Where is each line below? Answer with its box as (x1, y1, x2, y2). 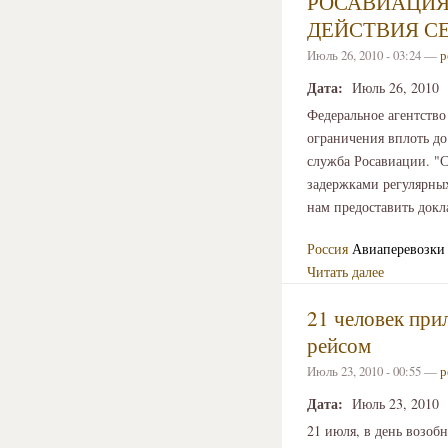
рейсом (307, 331, 371, 360)
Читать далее (307, 262, 384, 282)
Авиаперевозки (352, 239, 445, 259)
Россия (307, 239, 348, 259)
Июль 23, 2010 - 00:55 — (307, 362, 440, 381)
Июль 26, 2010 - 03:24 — (307, 46, 440, 65)
